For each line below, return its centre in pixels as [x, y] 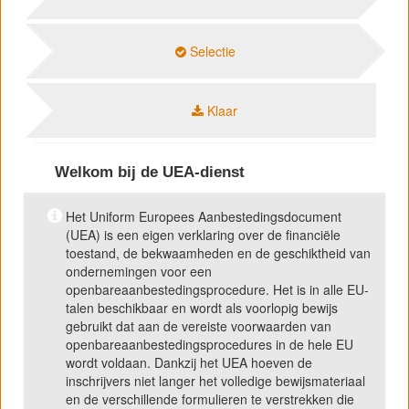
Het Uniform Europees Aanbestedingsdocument [204, 216]
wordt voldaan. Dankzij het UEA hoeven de [189, 362]
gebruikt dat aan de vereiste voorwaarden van [199, 325]
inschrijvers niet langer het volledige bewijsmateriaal [215, 380]
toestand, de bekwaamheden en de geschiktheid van [218, 252]
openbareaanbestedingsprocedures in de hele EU [210, 344]
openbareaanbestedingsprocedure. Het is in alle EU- [217, 289]
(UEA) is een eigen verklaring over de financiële [203, 234]
